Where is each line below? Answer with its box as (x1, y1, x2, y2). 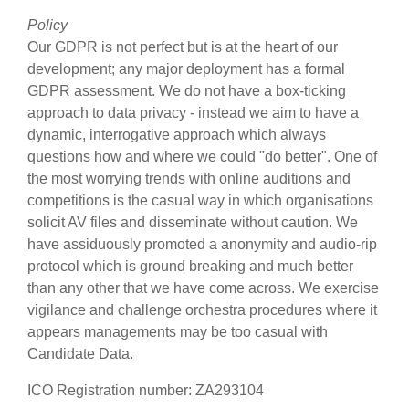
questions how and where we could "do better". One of (27, 149, 377, 164)
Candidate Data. (27, 346, 137, 362)
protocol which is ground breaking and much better (27, 258, 353, 274)
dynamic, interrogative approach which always (27, 127, 326, 142)
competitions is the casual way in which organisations (27, 193, 373, 208)
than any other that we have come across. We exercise (27, 280, 379, 296)
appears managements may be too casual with (27, 324, 328, 340)
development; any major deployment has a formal (27, 61, 345, 77)
